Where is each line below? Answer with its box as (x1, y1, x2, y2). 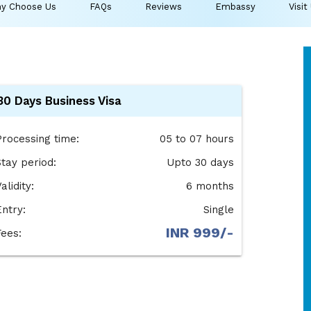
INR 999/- (166, 224, 235, 241)
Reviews (145, 1, 183, 12)
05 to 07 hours (160, 132, 235, 145)
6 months (186, 179, 235, 192)
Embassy (215, 1, 256, 12)
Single (203, 203, 235, 216)
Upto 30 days (167, 155, 235, 169)
